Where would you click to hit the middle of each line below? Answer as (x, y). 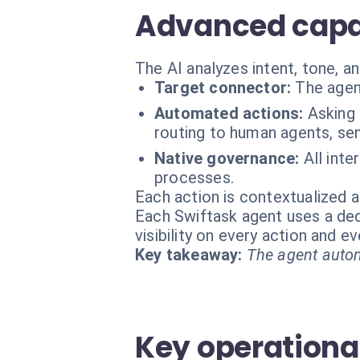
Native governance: (227, 158)
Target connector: (223, 88)
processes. (194, 178)
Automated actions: (229, 113)
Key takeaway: (189, 255)
